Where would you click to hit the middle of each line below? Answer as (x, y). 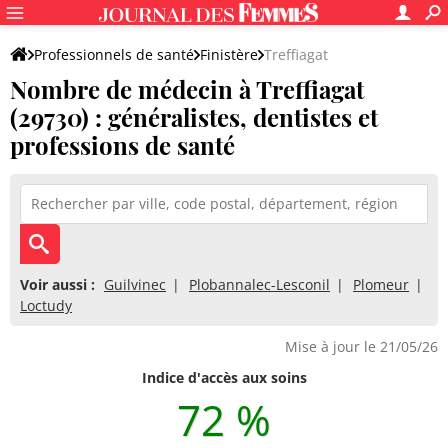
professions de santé (122, 145)
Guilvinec (135, 284)
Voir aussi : (57, 284)
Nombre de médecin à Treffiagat (187, 89)
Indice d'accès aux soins (224, 377)
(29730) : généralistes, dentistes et (194, 117)
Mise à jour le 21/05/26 (361, 346)
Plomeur (381, 284)
